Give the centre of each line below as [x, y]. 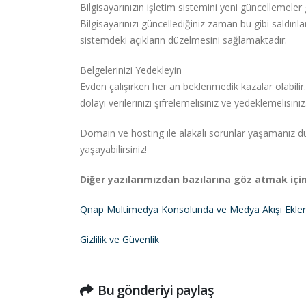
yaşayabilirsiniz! [113, 150]
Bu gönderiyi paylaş [156, 290]
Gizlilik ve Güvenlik [120, 240]
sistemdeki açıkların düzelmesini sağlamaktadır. [183, 40]
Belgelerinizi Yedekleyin [131, 70]
